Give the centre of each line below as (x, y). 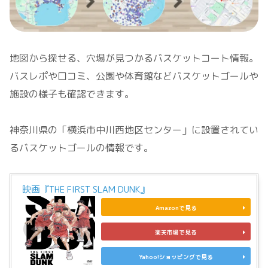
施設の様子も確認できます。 (72, 94)
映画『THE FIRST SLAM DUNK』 (86, 190)
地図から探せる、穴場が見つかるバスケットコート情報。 (134, 58)
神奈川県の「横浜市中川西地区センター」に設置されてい (134, 130)
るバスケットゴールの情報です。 (81, 147)
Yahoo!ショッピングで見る (176, 257)
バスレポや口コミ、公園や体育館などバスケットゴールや (134, 76)
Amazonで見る (176, 208)
